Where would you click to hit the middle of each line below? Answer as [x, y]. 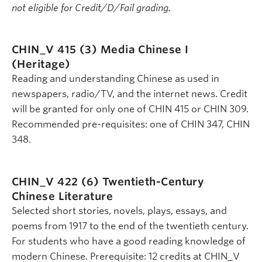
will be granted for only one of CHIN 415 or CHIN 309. [130, 109]
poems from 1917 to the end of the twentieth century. [130, 226]
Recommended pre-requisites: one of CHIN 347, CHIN [131, 125]
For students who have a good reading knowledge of [129, 241]
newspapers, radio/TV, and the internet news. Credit [130, 94]
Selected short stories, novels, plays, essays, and [119, 211]
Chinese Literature [63, 196]
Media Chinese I [144, 50]
